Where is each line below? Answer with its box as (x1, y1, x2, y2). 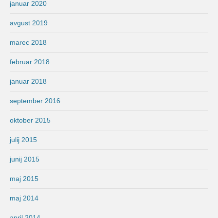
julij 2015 (10, 136, 37, 144)
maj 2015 (10, 175, 38, 183)
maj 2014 (10, 194, 38, 202)
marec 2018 (10, 38, 47, 47)
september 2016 (10, 97, 60, 105)
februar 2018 (10, 58, 50, 66)
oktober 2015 (10, 116, 51, 125)
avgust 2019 (10, 19, 48, 27)
